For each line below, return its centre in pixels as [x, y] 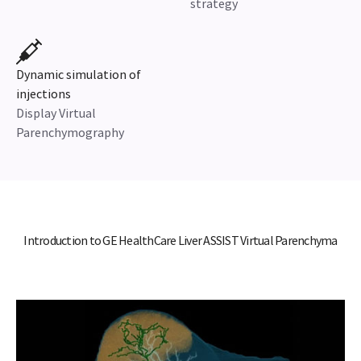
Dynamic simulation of [79, 74]
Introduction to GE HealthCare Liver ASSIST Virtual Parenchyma [180, 240]
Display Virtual [56, 113]
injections [44, 93]
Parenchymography [70, 132]
